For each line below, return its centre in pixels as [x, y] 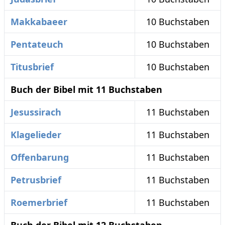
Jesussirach [36, 112]
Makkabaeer [39, 22]
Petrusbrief [36, 180]
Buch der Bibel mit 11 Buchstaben [86, 90]
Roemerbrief [39, 203]
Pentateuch [37, 44]
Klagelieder [36, 135]
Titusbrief [32, 67]
